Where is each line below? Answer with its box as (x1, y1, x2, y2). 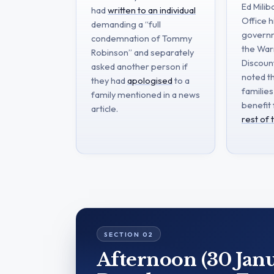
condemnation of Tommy (91, 32, 192, 44)
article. (91, 102, 118, 114)
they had (91, 74, 127, 86)
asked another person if (91, 60, 188, 72)
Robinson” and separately (91, 46, 194, 58)
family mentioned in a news (91, 88, 200, 100)
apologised (127, 74, 172, 86)
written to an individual (108, 4, 196, 16)
